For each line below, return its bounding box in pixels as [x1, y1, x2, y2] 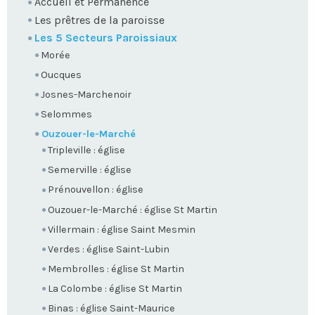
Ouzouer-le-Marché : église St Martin [48, 203, 217, 216]
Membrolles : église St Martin [48, 262, 184, 275]
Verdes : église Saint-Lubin [48, 243, 169, 255]
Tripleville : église [48, 144, 125, 157]
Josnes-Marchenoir [41, 89, 131, 101]
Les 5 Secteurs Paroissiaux [34, 31, 177, 45]
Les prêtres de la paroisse [34, 13, 165, 27]
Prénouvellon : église [48, 184, 143, 196]
